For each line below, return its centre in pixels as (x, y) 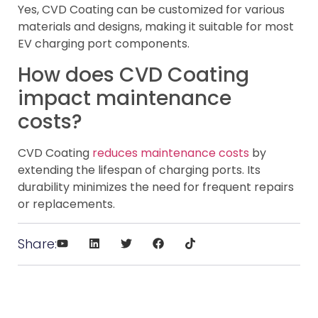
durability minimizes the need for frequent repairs (156, 187)
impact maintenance (125, 98)
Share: (37, 244)
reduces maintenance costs (171, 153)
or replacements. (66, 204)
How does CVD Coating (133, 75)
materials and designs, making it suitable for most (156, 27)
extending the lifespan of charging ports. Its (139, 170)
